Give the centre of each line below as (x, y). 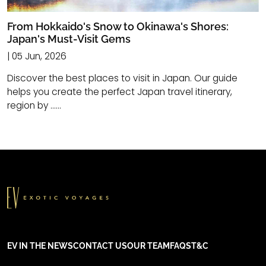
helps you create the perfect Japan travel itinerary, (120, 91)
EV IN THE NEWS (40, 246)
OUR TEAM (148, 246)
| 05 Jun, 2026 (37, 56)
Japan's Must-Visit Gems (69, 39)
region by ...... (34, 105)
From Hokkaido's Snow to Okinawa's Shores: (118, 26)
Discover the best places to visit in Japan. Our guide (122, 78)
